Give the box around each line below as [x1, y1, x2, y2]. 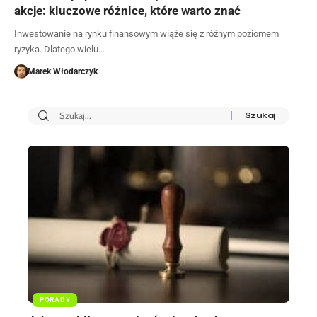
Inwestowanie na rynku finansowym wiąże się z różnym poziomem [14, 28, 279, 39]
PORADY [40, 295, 71, 304]
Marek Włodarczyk [27, 66, 98, 76]
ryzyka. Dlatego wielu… [14, 43, 105, 54]
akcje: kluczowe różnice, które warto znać [14, 3, 241, 18]
